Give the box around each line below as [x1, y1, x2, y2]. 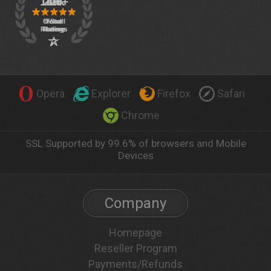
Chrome [121, 108, 160, 122]
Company [105, 194, 166, 212]
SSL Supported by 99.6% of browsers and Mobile [25, 137, 246, 149]
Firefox [157, 87, 191, 100]
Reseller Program [94, 241, 177, 255]
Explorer [91, 87, 131, 100]
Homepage [109, 226, 162, 239]
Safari [217, 87, 245, 100]
